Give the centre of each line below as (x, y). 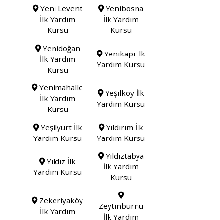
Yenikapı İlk (124, 53)
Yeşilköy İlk (124, 93)
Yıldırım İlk (124, 127)
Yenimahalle (60, 88)
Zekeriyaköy (60, 201)
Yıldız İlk (60, 161)
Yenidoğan (60, 48)
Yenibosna (124, 9)
